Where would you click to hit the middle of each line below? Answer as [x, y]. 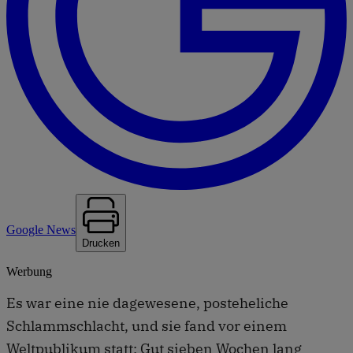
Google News [41, 229]
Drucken [101, 243]
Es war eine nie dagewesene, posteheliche [147, 303]
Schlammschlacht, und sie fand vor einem [147, 325]
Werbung [29, 271]
